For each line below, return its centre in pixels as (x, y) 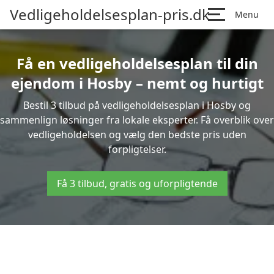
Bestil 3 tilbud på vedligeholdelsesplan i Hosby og (137, 105)
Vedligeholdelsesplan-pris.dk (110, 14)
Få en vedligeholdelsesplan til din (137, 63)
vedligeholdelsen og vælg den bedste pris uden (137, 135)
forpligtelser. (137, 149)
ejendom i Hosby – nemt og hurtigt (137, 83)
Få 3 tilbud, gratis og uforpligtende (137, 183)
